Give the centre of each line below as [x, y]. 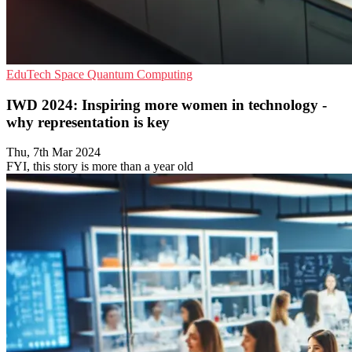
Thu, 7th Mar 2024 [53, 152]
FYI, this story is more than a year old [100, 167]
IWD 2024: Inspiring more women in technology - [167, 104]
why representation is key [88, 122]
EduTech [30, 74]
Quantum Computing [140, 74]
